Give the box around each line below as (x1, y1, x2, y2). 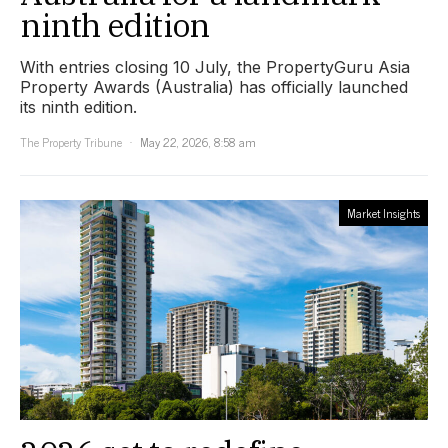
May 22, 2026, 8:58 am (140, 131, 256, 152)
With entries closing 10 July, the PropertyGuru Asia (20, 56, 410, 77)
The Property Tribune (20, 131, 122, 152)
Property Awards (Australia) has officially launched (20, 76, 408, 97)
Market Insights (347, 202, 420, 223)
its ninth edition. (20, 96, 137, 117)
